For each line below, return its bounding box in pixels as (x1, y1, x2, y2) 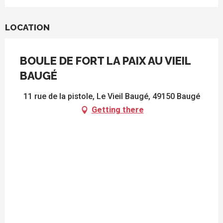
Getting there (91, 105, 144, 115)
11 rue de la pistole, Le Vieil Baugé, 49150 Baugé (23, 92, 200, 102)
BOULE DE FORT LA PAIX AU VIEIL (20, 54, 191, 68)
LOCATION (5, 22, 50, 33)
